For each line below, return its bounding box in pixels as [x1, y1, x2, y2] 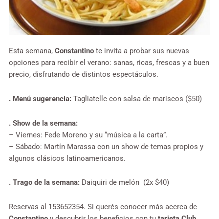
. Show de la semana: [9, 118, 78, 128]
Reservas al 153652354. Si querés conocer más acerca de [9, 202, 197, 211]
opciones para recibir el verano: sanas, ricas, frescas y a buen [9, 58, 209, 67]
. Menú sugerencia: [9, 94, 71, 103]
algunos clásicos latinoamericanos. [9, 153, 126, 163]
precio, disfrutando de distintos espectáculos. [9, 70, 158, 79]
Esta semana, [9, 46, 55, 56]
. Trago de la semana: [9, 178, 80, 187]
